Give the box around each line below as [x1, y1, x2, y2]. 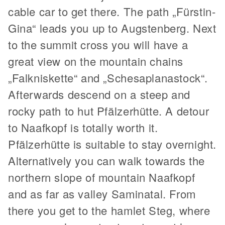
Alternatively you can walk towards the [8, 153, 205, 168]
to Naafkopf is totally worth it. [8, 120, 158, 135]
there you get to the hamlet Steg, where [8, 202, 210, 218]
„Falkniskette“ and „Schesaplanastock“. [8, 70, 208, 85]
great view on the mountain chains [8, 53, 183, 69]
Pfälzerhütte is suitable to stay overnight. [8, 136, 217, 152]
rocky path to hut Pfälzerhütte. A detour [8, 103, 209, 119]
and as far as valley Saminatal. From [8, 186, 196, 201]
